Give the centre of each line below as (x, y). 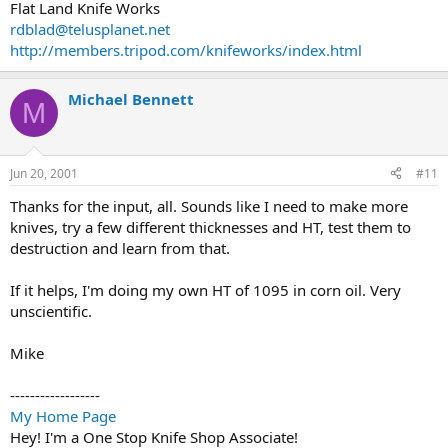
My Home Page (63, 415)
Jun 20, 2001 (44, 173)
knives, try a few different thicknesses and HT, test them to (210, 226)
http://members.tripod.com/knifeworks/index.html (186, 50)
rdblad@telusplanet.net (90, 29)
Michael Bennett (131, 99)
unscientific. (51, 310)
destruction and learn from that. (120, 247)
